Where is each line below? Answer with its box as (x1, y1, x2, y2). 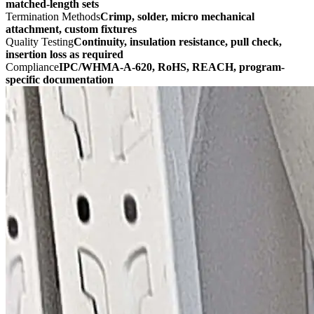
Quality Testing (6, 35, 74, 48)
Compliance (6, 60, 59, 73)
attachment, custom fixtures (6, 22, 137, 35)
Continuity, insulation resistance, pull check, (74, 35, 282, 48)
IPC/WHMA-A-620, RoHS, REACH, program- (59, 60, 285, 73)
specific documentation (6, 73, 114, 86)
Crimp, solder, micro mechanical (100, 10, 254, 22)
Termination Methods (6, 10, 100, 22)
